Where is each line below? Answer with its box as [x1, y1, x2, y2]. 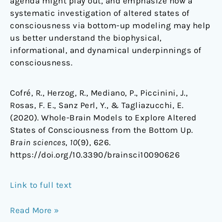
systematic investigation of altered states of [10, 8, 190, 18]
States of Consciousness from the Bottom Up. [10, 125, 193, 135]
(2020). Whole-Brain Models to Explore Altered [10, 112, 197, 123]
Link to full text [10, 180, 72, 190]
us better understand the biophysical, [10, 33, 162, 43]
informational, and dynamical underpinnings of [10, 45, 202, 55]
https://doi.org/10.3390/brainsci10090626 [10, 150, 180, 160]
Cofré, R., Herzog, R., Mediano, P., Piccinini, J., [10, 88, 188, 98]
